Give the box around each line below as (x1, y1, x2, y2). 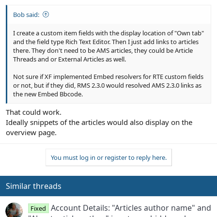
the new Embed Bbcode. (13, 89, 83, 98)
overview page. (6, 127, 57, 138)
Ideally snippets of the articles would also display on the (6, 117, 192, 127)
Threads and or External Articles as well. (13, 54, 126, 63)
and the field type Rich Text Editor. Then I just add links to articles (13, 37, 199, 46)
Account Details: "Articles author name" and (50, 202, 211, 214)
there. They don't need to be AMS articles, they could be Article (13, 46, 193, 55)
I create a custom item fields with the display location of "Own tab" (13, 28, 204, 37)
